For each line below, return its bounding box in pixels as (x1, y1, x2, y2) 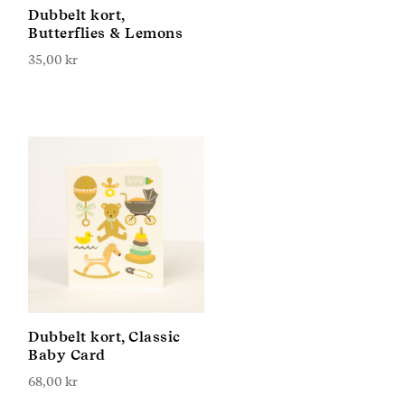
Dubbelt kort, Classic (28, 328, 181, 345)
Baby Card (28, 346, 106, 363)
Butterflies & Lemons (28, 24, 183, 42)
